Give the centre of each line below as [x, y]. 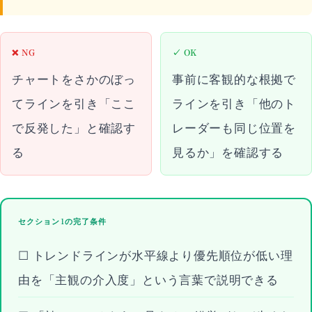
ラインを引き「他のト [234, 103]
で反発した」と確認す [74, 127]
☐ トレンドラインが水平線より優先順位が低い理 [156, 255]
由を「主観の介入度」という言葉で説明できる [148, 279]
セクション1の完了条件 [63, 221]
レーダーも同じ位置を [234, 127]
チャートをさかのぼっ [74, 78]
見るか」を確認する [228, 151]
